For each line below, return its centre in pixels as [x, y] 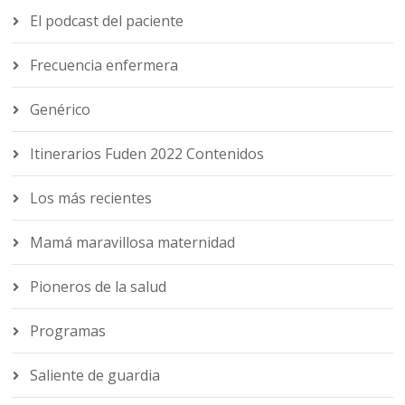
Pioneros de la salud [99, 287]
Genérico [61, 110]
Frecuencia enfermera [104, 66]
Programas [68, 331]
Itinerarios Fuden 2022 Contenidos [147, 154]
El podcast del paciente [107, 21]
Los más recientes [91, 198]
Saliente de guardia [95, 376]
